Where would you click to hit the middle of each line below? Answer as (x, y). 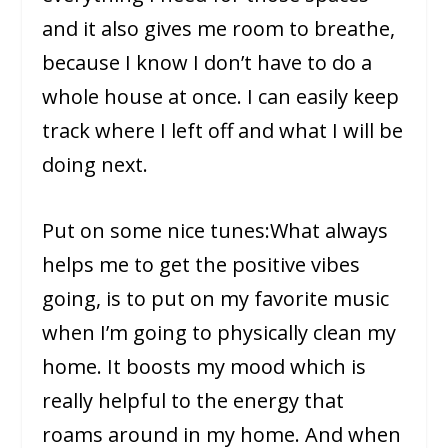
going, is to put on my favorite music (216, 299)
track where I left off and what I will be (223, 131)
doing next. (95, 165)
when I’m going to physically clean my (219, 333)
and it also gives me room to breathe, (219, 29)
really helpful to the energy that (193, 401)
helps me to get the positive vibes (201, 265)
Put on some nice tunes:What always (215, 231)
